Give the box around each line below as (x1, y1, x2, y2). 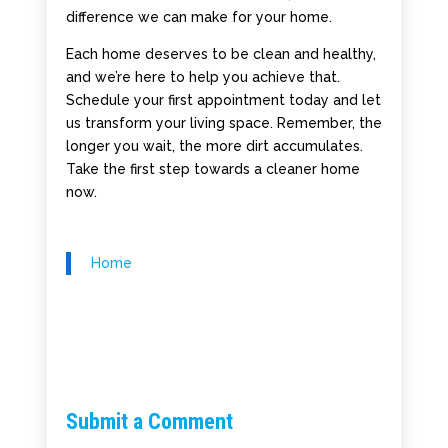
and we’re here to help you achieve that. (65, 68, 340, 85)
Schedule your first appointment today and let (65, 91, 381, 108)
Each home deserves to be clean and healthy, (65, 45, 376, 62)
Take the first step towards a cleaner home (65, 160, 360, 177)
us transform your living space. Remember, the (65, 114, 382, 131)
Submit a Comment (65, 408, 233, 434)
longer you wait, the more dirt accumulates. (65, 137, 363, 154)
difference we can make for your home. (65, 8, 332, 25)
